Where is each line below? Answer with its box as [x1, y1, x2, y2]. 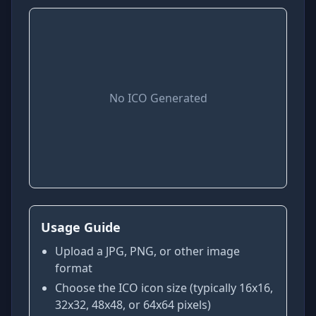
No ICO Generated [109, 90, 207, 106]
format [55, 260, 92, 276]
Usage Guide [41, 219, 121, 236]
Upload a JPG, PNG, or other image [55, 243, 240, 259]
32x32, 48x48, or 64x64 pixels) [55, 297, 211, 312]
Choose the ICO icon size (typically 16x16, [55, 280, 273, 296]
